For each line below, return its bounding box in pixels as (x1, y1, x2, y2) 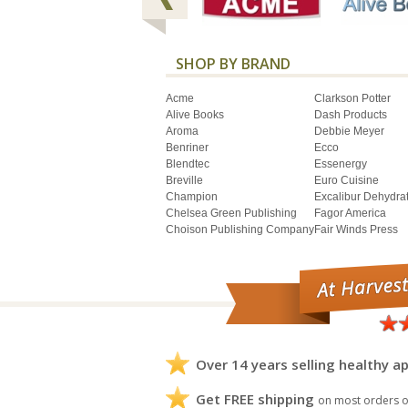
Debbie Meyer (314, 124, 384, 138)
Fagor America (314, 206, 386, 219)
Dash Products (314, 107, 387, 121)
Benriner (166, 140, 209, 154)
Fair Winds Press (314, 222, 398, 236)
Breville (166, 173, 203, 187)
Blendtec (166, 157, 209, 170)
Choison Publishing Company (166, 222, 314, 236)
